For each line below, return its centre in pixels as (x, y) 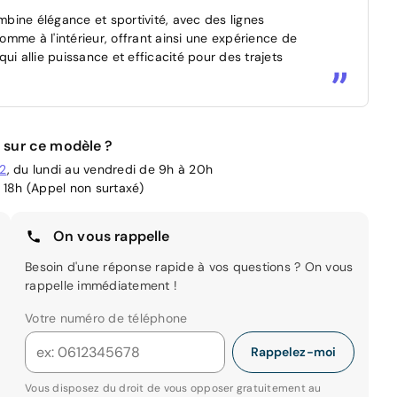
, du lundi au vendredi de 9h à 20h (109, 169)
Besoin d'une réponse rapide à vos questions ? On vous (189, 266)
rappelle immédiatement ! (101, 285)
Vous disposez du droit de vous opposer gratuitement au (173, 388)
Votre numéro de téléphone (106, 318)
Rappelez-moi (293, 351)
